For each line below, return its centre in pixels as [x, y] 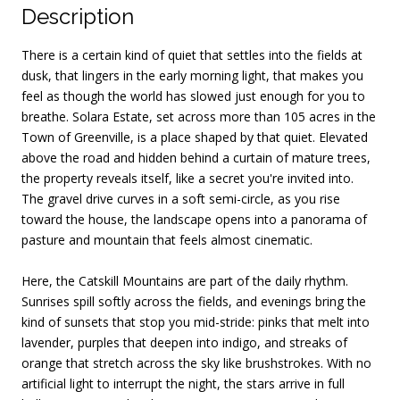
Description [78, 16]
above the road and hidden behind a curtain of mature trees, [196, 157]
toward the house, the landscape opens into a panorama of [194, 219]
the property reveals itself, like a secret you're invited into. [187, 178]
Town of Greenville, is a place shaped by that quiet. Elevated [195, 137]
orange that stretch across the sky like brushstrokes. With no [196, 362]
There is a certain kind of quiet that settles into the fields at [192, 54]
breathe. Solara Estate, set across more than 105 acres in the [199, 116]
